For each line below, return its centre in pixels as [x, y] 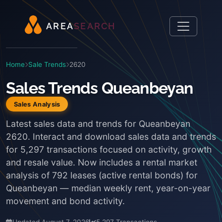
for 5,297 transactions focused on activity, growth [109, 149]
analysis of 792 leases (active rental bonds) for [102, 175]
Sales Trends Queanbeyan [100, 88]
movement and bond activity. [65, 201]
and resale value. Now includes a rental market [102, 162]
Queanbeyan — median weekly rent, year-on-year [108, 188]
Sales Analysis [37, 104]
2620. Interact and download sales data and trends [111, 137]
